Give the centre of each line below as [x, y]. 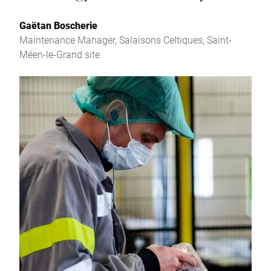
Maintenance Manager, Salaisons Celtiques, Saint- [126, 40]
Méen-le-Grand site [60, 54]
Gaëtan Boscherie [58, 25]
